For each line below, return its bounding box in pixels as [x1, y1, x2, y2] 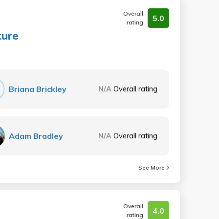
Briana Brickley [9, 84, 67, 94]
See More [138, 164, 165, 171]
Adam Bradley [9, 131, 64, 141]
